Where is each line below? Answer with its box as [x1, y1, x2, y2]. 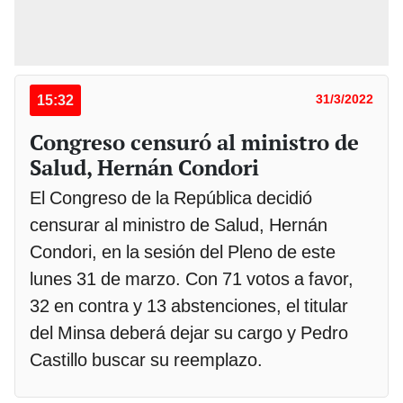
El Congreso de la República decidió [30, 186, 312, 209]
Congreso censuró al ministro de [30, 127, 359, 157]
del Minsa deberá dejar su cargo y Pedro [30, 321, 348, 344]
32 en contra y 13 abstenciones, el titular [30, 294, 348, 317]
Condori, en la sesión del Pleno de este [30, 240, 336, 263]
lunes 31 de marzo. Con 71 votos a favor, [30, 267, 354, 290]
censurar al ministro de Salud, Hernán [30, 213, 327, 236]
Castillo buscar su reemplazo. [30, 348, 263, 371]
